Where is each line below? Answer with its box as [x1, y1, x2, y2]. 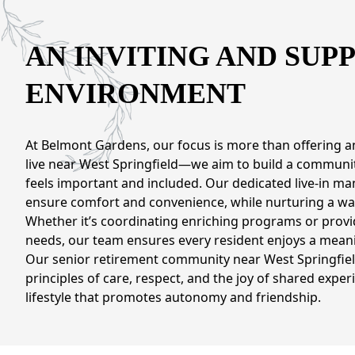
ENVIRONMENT [25, 77, 246, 109]
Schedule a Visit [27, 64, 120, 82]
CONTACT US [14, 21, 94, 40]
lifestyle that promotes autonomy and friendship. [25, 288, 321, 306]
